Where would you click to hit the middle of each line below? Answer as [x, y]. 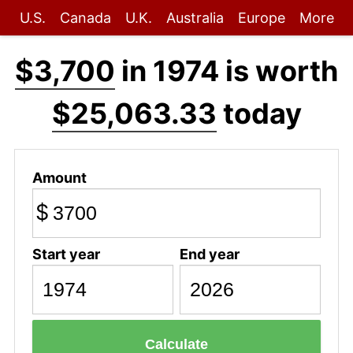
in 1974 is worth [227, 71]
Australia [195, 18]
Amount [59, 177]
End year [209, 254]
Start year [66, 254]
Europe [261, 18]
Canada [85, 18]
